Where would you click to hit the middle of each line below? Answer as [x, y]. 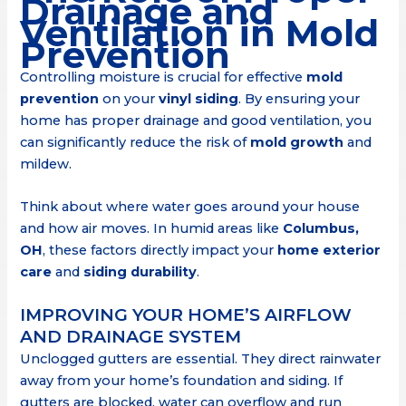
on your [129, 98]
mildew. [46, 164]
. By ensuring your [300, 98]
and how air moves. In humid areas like [152, 229]
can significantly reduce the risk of [135, 142]
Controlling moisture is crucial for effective [164, 77]
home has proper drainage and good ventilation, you [196, 120]
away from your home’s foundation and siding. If [182, 380]
